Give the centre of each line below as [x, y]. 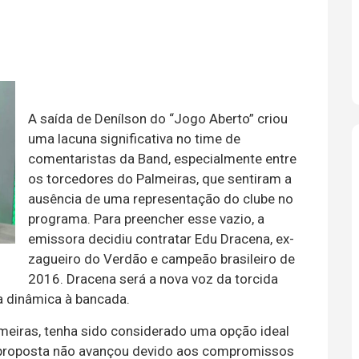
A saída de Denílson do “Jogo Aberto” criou [158, 119]
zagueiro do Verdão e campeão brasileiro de [161, 259]
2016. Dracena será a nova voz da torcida [153, 279]
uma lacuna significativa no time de [134, 139]
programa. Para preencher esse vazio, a [146, 219]
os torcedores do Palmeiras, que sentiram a [160, 179]
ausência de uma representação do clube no [161, 199]
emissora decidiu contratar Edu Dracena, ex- [161, 239]
